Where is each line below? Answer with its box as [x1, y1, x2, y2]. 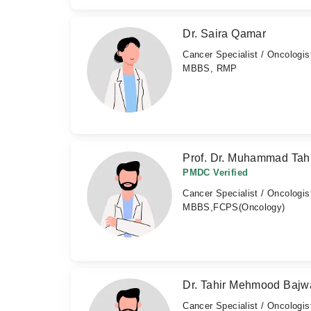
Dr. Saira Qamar [183, 28, 267, 40]
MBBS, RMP [183, 63, 237, 74]
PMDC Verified [183, 167, 249, 178]
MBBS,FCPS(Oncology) [183, 202, 285, 213]
